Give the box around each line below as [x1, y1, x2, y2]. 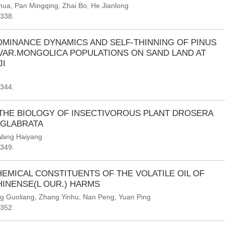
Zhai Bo [62, 2, 87, 10]
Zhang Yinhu [39, 193, 79, 201]
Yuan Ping [119, 193, 151, 201]
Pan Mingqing [15, 2, 58, 10]
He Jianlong [91, 2, 129, 10]
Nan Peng [83, 193, 115, 201]
